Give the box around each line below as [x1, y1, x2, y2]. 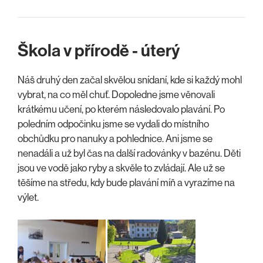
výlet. [18, 191, 39, 203]
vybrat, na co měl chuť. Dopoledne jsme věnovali [18, 88, 215, 100]
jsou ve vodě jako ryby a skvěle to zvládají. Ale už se [18, 161, 225, 174]
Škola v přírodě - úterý [18, 40, 180, 61]
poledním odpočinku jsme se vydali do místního [18, 117, 209, 130]
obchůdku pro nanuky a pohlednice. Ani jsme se [18, 132, 213, 144]
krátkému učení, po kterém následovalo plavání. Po [18, 103, 225, 115]
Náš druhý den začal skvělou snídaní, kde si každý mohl [18, 73, 242, 86]
